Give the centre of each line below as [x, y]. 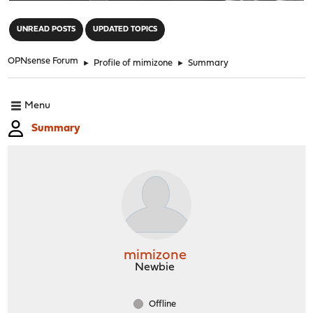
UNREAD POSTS [46, 29]
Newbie [155, 267]
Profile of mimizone [133, 63]
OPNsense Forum [43, 61]
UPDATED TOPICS [125, 29]
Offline [161, 304]
